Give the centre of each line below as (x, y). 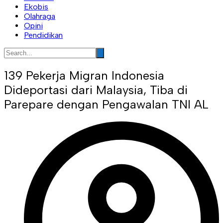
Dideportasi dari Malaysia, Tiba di (96, 90)
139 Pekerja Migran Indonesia (84, 75)
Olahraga (40, 16)
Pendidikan (43, 35)
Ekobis (36, 6)
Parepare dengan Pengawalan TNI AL (106, 104)
